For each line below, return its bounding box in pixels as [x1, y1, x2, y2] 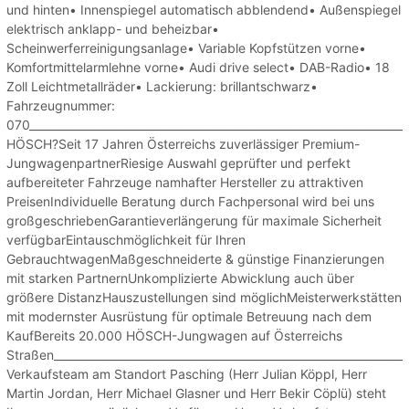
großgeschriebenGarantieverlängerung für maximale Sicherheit [6, 212, 382, 228]
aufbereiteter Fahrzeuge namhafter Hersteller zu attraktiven [6, 173, 363, 190]
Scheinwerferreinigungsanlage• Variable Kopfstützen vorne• [6, 39, 366, 56]
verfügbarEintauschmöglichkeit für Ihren [6, 231, 246, 247]
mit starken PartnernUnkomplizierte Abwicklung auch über [6, 269, 354, 286]
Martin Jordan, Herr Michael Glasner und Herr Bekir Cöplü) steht [6, 384, 386, 401]
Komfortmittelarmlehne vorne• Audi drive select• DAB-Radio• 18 [6, 58, 390, 75]
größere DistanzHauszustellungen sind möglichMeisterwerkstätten [6, 288, 402, 305]
